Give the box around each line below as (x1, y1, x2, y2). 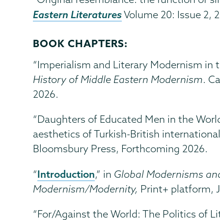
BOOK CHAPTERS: (33, 36, 128, 50)
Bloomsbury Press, (33, 142, 122, 155)
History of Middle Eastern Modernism (33, 73, 203, 85)
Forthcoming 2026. (121, 142, 208, 155)
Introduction (37, 167, 95, 180)
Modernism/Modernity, (33, 182, 141, 195)
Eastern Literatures (33, 7, 122, 21)
